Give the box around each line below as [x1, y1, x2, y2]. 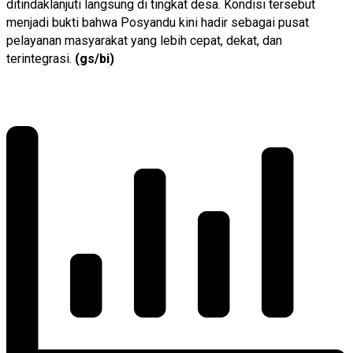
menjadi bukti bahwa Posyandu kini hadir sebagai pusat [6, 14, 309, 30]
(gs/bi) [75, 50, 114, 66]
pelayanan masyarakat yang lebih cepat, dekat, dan [6, 32, 282, 48]
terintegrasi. [6, 50, 75, 66]
